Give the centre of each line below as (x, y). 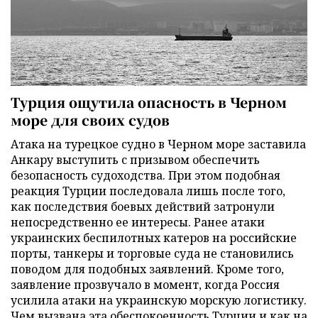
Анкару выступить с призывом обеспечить (135, 160)
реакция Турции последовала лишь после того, (148, 191)
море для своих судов (90, 120)
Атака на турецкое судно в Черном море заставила (158, 144)
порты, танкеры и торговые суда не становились (152, 254)
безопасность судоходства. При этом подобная (146, 176)
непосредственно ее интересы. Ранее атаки (138, 223)
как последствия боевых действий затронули (143, 207)
